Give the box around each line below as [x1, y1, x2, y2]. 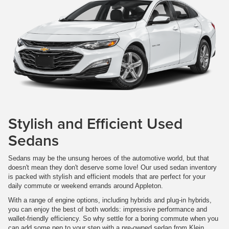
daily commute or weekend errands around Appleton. [8, 181, 163, 190]
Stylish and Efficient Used [8, 112, 182, 134]
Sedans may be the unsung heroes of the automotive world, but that [8, 154, 209, 162]
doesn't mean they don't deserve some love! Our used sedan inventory [8, 163, 217, 171]
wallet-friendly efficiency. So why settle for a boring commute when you [8, 214, 218, 222]
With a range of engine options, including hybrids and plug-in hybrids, [8, 196, 212, 204]
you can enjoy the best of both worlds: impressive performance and [8, 205, 207, 213]
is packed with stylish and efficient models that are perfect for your [8, 172, 205, 180]
